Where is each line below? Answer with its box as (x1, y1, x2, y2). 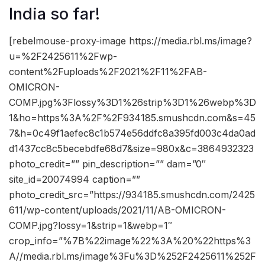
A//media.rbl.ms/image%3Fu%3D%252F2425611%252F (9, 250, 256, 262)
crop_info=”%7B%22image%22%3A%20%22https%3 (9, 234, 251, 247)
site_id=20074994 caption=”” (9, 173, 140, 185)
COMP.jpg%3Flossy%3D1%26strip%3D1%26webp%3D (9, 96, 256, 108)
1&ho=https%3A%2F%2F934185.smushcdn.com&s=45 (9, 111, 256, 124)
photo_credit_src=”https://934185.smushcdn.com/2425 (9, 188, 255, 201)
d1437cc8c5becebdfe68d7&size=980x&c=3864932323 (9, 142, 254, 154)
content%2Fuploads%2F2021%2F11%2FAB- (9, 65, 207, 77)
